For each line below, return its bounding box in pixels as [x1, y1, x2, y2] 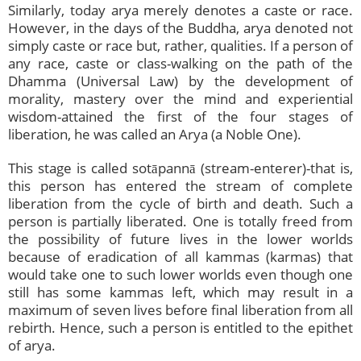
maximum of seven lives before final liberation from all [8, 301, 353, 320]
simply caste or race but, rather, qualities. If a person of [8, 36, 353, 56]
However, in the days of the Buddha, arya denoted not [8, 19, 353, 38]
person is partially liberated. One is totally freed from [8, 212, 353, 231]
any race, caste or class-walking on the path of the [8, 54, 353, 73]
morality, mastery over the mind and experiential [8, 89, 353, 109]
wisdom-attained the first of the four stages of [8, 107, 353, 127]
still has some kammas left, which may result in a [8, 283, 353, 302]
